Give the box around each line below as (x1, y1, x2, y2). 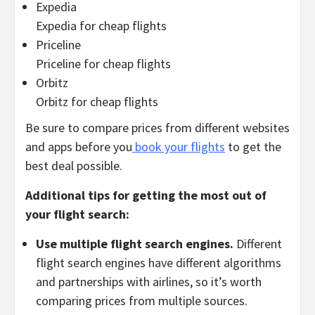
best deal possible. (25, 157, 122, 174)
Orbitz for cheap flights (36, 93, 158, 110)
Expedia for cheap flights (36, 17, 167, 34)
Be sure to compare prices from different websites (25, 119, 290, 136)
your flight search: (25, 205, 129, 222)
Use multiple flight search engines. (36, 235, 233, 252)
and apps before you (25, 138, 132, 155)
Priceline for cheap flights (36, 55, 171, 72)
